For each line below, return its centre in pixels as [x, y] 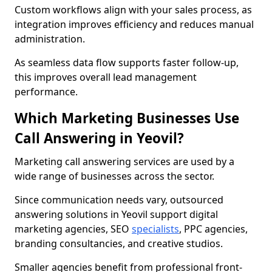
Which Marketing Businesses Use [127, 118]
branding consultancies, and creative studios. [119, 243]
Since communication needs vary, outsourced [119, 200]
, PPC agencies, [213, 229]
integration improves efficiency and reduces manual [134, 24]
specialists [155, 229]
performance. [46, 92]
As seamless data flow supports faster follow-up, [127, 63]
